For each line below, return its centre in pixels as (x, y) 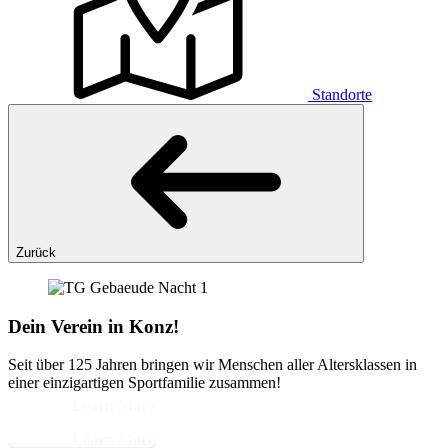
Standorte (342, 94)
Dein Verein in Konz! (93, 326)
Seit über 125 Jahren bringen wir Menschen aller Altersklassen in (212, 365)
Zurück (36, 252)
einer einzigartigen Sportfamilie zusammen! (144, 383)
